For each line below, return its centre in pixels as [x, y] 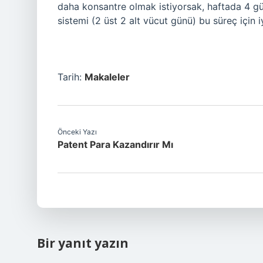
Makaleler [107, 77]
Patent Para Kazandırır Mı [115, 144]
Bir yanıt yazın [83, 243]
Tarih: [71, 77]
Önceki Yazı [77, 132]
